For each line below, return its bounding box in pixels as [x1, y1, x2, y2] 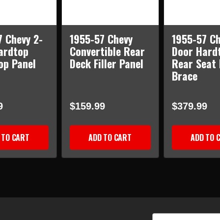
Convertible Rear [69, 43, 145, 59]
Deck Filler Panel [69, 55, 143, 72]
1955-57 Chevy [69, 31, 133, 47]
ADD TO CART [88, 132, 132, 144]
